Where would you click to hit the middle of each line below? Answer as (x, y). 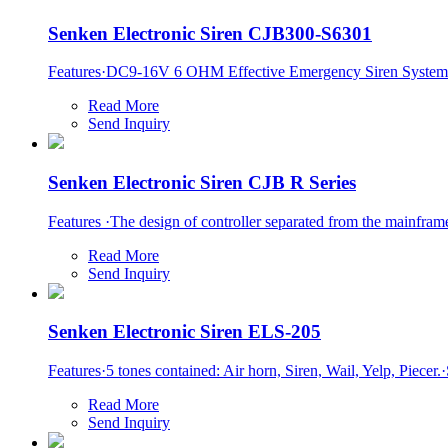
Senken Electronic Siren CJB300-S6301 (210, 33)
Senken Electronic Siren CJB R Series (202, 183)
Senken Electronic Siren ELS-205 (184, 332)
